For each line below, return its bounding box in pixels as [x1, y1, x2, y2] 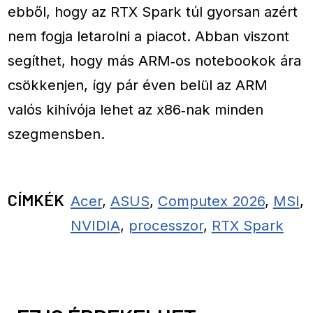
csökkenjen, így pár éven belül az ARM [8, 76, 268, 94]
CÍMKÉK [8, 189, 65, 210]
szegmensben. [8, 125, 105, 143]
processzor [128, 217, 203, 235]
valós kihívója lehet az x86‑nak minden [8, 101, 264, 119]
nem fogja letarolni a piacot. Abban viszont [8, 27, 290, 45]
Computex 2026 [157, 192, 265, 210]
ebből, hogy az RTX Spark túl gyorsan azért [8, 3, 298, 21]
